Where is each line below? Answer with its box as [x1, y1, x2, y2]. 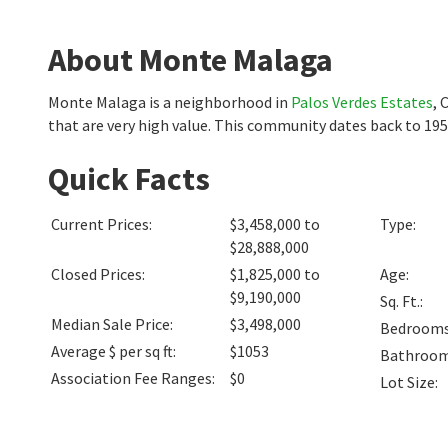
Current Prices [51, 214, 149, 234]
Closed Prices [51, 264, 142, 284]
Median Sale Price [51, 314, 170, 334]
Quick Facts [48, 159, 210, 199]
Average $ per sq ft [51, 341, 173, 361]
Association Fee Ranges [51, 368, 212, 388]
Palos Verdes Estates [291, 92, 433, 112]
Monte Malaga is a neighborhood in [48, 92, 291, 112]
